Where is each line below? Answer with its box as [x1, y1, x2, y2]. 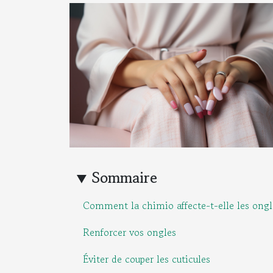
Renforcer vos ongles [83, 224, 176, 239]
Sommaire [92, 166, 158, 188]
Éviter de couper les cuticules [83, 251, 210, 266]
